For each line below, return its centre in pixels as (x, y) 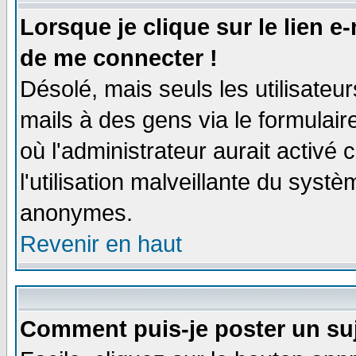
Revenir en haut (101, 244)
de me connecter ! (119, 58)
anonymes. (76, 213)
